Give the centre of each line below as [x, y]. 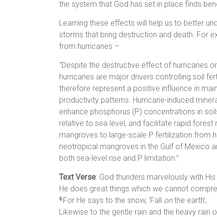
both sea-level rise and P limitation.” [119, 158]
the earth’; [190, 200]
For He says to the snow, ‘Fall [113, 200]
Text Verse [77, 177]
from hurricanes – [89, 46]
